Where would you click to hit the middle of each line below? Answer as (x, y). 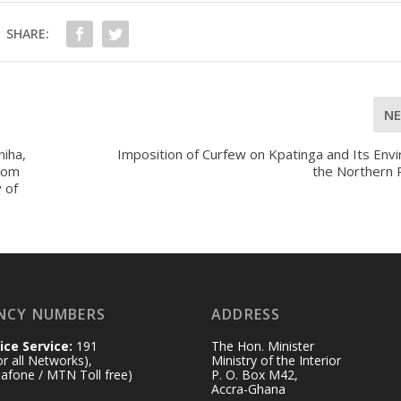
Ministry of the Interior (276, 361)
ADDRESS (246, 315)
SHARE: (28, 33)
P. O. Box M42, (254, 375)
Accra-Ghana (248, 389)
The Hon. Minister (262, 346)
